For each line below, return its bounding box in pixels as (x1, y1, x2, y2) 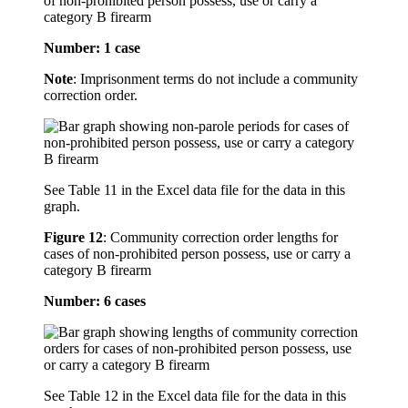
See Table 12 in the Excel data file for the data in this (44, 388, 346, 404)
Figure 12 (44, 229, 103, 246)
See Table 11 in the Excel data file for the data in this (44, 182, 345, 199)
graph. (44, 199, 80, 215)
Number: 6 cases (44, 293, 146, 310)
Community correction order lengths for (110, 229, 338, 246)
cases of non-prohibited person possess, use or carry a (44, 246, 351, 262)
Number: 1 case (44, 40, 140, 56)
